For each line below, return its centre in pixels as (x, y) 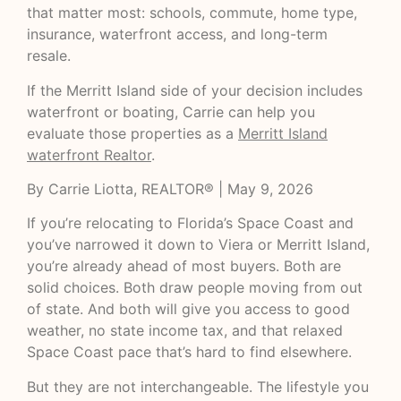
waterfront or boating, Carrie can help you (171, 111)
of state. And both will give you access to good (188, 309)
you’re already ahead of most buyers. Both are (184, 266)
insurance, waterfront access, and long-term (177, 34)
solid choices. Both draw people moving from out (195, 288)
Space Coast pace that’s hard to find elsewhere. (189, 352)
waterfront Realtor (89, 154)
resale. (49, 56)
